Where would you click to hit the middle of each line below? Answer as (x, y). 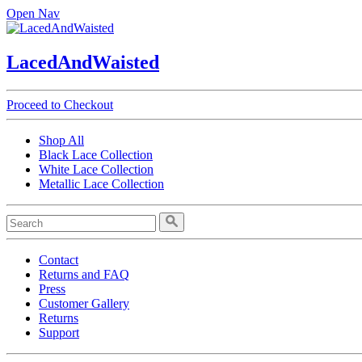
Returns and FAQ (84, 274)
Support (59, 332)
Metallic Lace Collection (101, 183)
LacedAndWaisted (83, 62)
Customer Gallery (84, 303)
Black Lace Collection (96, 154)
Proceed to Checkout (60, 104)
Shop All (61, 140)
